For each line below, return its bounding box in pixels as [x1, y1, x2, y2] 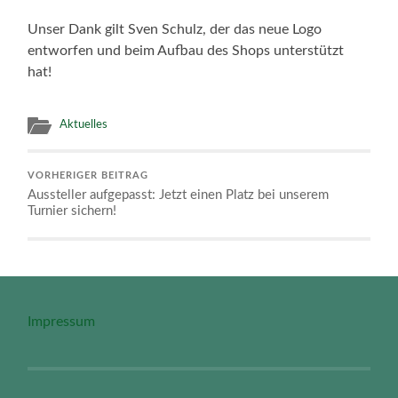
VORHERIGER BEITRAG [28, 171, 149, 180]
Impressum [28, 314, 96, 329]
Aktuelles [60, 118, 108, 130]
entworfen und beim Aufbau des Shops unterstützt [28, 43, 345, 58]
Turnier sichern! [28, 203, 117, 218]
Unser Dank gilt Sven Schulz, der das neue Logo [28, 21, 322, 36]
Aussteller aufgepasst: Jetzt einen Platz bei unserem [28, 187, 330, 202]
